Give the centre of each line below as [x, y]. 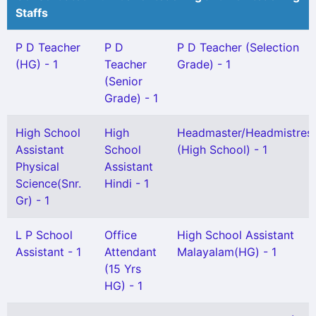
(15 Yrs [123, 269]
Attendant [130, 252]
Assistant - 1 [48, 252]
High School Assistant [236, 235]
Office [121, 235]
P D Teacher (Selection [238, 47]
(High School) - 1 [222, 150]
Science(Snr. [48, 183]
